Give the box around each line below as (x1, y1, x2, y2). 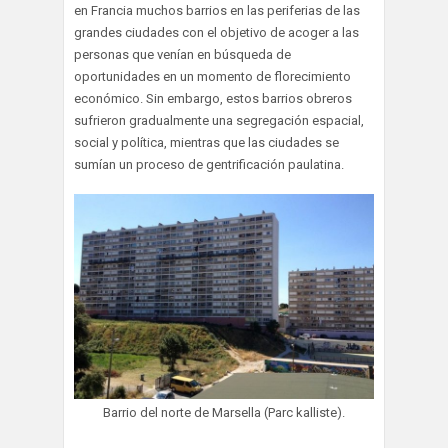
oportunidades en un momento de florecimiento (74, 68, 351, 84)
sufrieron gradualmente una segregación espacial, (74, 112, 364, 128)
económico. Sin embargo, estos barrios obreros (74, 90, 352, 106)
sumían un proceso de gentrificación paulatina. (74, 156, 344, 172)
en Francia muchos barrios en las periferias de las (74, 2, 360, 18)
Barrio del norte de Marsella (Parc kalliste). (103, 405, 345, 421)
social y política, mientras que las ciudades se (74, 134, 339, 150)
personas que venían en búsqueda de (74, 46, 291, 62)
